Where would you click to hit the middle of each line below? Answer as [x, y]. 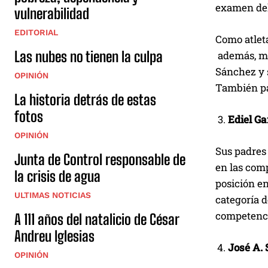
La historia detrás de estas [85, 99]
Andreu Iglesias [54, 236]
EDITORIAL [36, 32]
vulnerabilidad [52, 13]
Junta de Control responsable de [100, 159]
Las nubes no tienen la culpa [89, 56]
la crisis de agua [57, 176]
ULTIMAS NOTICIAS [53, 195]
